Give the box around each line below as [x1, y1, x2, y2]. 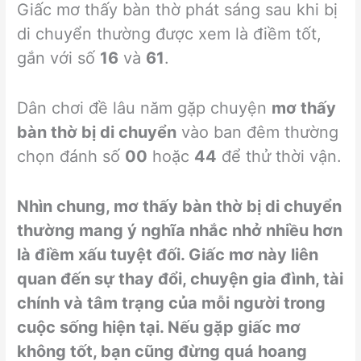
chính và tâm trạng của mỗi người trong [17, 293, 326, 313]
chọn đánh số [17, 146, 126, 166]
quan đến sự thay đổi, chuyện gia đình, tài [17, 268, 344, 288]
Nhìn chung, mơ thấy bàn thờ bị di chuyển [17, 196, 342, 216]
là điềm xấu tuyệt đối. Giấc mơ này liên [17, 244, 319, 264]
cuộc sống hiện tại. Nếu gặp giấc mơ [17, 317, 301, 337]
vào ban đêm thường [176, 122, 339, 142]
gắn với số [17, 48, 101, 68]
